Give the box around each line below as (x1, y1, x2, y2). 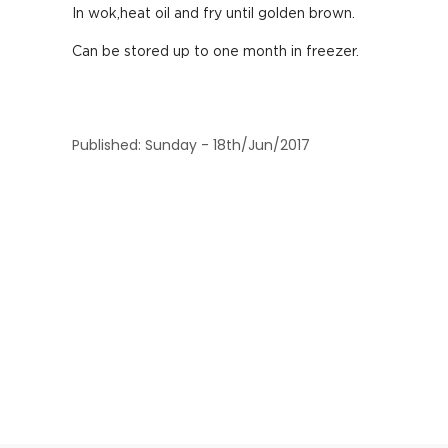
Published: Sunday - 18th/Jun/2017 (72, 135, 310, 155)
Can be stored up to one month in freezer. (72, 45, 359, 59)
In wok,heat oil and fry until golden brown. (72, 7, 355, 21)
